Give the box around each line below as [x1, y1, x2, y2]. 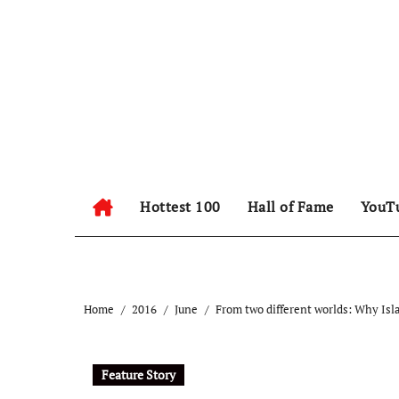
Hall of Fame [247, 197, 334, 216]
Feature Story [102, 366, 175, 383]
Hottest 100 [140, 197, 221, 216]
